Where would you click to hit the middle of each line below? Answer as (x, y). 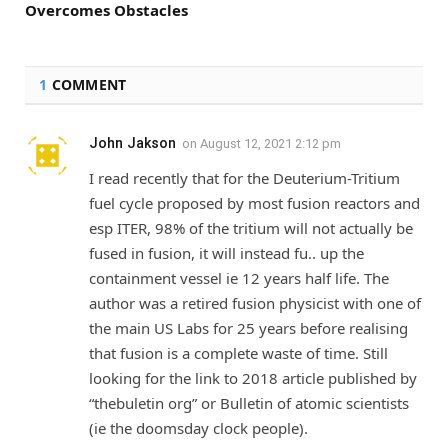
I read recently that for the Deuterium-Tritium (244, 178)
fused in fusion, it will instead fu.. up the (226, 253)
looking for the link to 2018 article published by (253, 378)
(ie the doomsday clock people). (198, 428)
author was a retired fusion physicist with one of (255, 303)
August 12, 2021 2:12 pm (270, 144)
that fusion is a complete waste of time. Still (238, 353)
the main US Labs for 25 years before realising (248, 328)
